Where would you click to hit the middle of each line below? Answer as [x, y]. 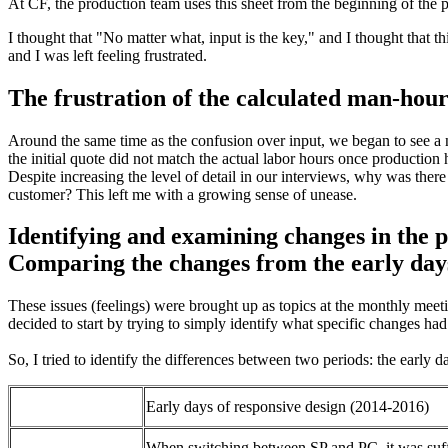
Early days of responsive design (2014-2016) [287, 407]
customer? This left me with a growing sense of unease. [182, 194]
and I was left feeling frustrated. [107, 55]
